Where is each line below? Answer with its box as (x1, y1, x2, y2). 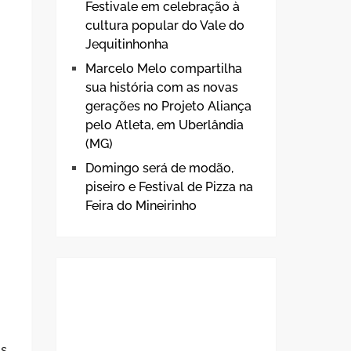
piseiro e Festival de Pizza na (85, 179, 253, 194)
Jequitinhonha (85, 37, 168, 52)
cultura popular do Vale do (85, 18, 244, 33)
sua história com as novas (85, 80, 238, 95)
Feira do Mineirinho (85, 198, 197, 213)
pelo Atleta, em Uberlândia (85, 118, 244, 132)
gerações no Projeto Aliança (85, 99, 251, 114)
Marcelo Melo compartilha (85, 61, 242, 76)
